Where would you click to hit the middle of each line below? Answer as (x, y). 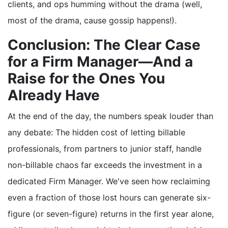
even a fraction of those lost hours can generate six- (109, 198)
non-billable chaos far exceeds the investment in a (105, 165)
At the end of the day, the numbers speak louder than (110, 116)
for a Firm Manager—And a (100, 62)
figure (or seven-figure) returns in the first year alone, (111, 214)
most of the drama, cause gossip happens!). (92, 21)
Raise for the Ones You (86, 79)
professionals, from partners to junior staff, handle (105, 149)
